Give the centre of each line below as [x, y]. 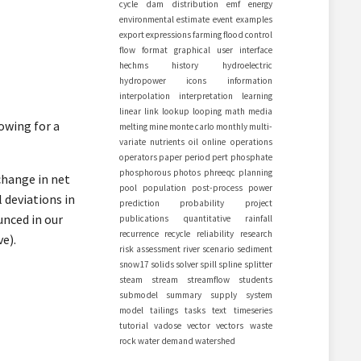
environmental [146, 19]
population [164, 188]
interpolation [144, 96]
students [255, 280]
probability [202, 203]
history [185, 65]
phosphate [251, 157]
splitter [258, 264]
